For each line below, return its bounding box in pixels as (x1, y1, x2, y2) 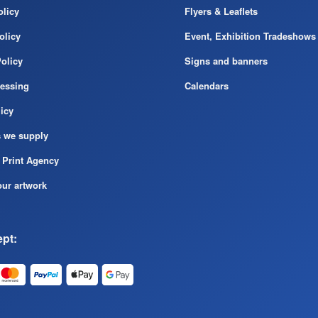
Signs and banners (185, 53, 268, 67)
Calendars (185, 78, 229, 92)
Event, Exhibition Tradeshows (185, 28, 317, 43)
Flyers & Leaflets (185, 4, 258, 18)
